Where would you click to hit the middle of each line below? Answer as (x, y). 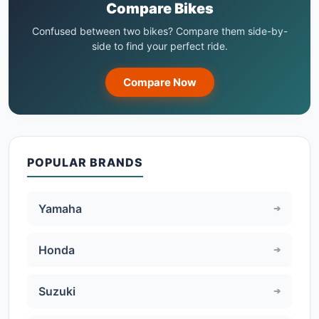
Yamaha (60, 208)
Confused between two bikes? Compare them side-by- (159, 31)
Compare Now (159, 82)
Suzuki (57, 291)
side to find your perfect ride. (159, 46)
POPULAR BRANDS (85, 162)
